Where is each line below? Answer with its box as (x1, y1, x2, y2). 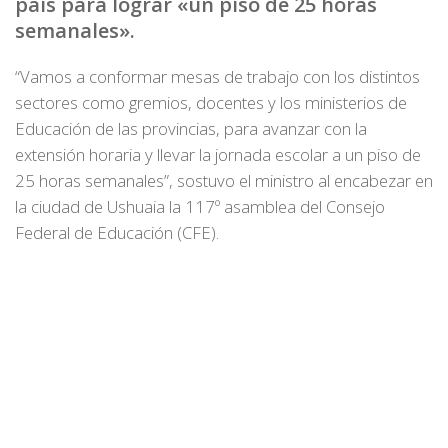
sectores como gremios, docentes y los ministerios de (15, 91, 407, 114)
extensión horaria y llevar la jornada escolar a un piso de (15, 143, 421, 166)
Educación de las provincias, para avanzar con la (15, 117, 367, 140)
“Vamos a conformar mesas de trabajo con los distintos (15, 65, 420, 88)
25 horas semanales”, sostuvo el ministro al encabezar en (15, 169, 433, 192)
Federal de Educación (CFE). (15, 221, 219, 244)
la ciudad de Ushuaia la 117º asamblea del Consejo (15, 195, 385, 218)
